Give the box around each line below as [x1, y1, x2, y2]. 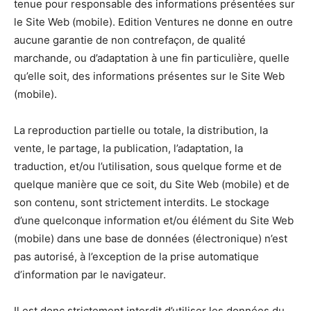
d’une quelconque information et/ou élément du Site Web [14, 214, 294, 228]
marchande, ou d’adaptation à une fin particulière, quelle [14, 51, 289, 65]
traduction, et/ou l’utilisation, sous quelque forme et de [14, 160, 282, 174]
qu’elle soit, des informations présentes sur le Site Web [14, 69, 285, 83]
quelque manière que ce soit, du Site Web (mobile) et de [14, 178, 289, 192]
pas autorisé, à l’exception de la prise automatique [14, 250, 259, 264]
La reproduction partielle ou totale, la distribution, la [14, 124, 268, 137]
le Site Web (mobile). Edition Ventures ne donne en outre [14, 15, 293, 29]
